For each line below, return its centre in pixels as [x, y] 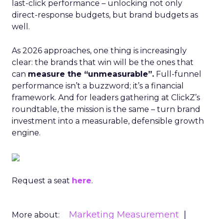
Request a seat [42, 181]
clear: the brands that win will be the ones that [103, 62]
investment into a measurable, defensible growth [108, 121]
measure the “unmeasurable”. [91, 74]
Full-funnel [178, 74]
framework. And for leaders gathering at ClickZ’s [106, 98]
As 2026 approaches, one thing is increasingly [99, 51]
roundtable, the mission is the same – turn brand [106, 109]
